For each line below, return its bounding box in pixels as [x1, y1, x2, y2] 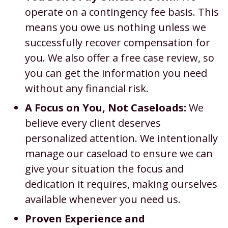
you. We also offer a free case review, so [24, 51, 214, 65]
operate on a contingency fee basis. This [24, 5, 219, 19]
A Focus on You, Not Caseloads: [24, 101, 186, 115]
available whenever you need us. [24, 192, 181, 206]
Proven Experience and [24, 212, 145, 225]
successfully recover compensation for [24, 36, 210, 49]
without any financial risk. [24, 81, 149, 95]
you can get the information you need [24, 66, 207, 80]
